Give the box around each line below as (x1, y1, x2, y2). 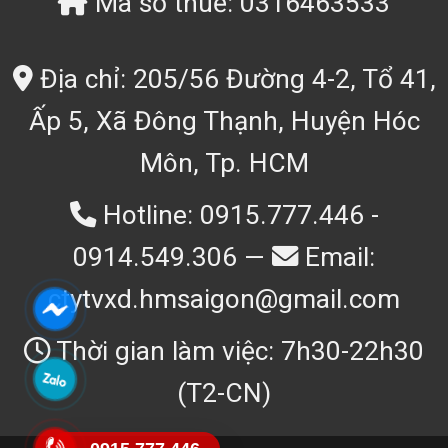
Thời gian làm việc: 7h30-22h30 (50, 336, 424, 367)
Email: (298, 242, 375, 273)
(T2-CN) (177, 378, 271, 409)
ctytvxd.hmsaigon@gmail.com (48, 284, 400, 315)
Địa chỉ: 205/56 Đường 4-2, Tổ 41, (32, 64, 436, 95)
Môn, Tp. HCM (139, 148, 309, 179)
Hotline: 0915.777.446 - (95, 200, 379, 231)
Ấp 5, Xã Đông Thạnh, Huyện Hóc (28, 106, 420, 137)
